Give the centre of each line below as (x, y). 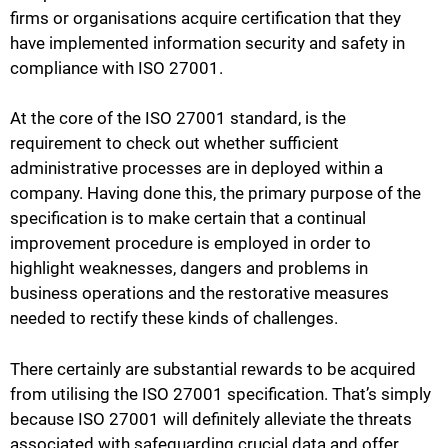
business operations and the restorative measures (199, 293)
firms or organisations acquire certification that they (205, 17)
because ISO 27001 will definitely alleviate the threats (211, 418)
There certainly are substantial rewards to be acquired (213, 368)
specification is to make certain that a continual (188, 218)
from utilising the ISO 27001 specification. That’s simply (220, 393)
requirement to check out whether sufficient (174, 143)
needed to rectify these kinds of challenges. (174, 318)
